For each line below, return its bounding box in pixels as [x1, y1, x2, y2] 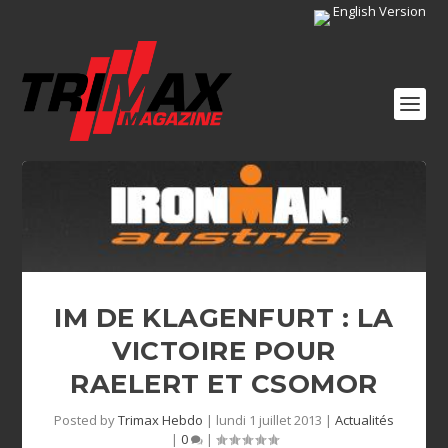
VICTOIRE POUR [112, 334, 336, 367]
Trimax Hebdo [118, 410, 203, 429]
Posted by [54, 410, 118, 429]
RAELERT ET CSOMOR [70, 367, 378, 400]
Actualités [335, 410, 394, 429]
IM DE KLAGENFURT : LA [54, 301, 394, 334]
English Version [329, 2, 426, 20]
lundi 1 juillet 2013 [216, 410, 322, 429]
